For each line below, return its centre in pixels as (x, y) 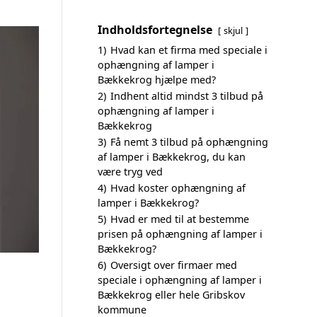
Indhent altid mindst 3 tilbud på (187, 96)
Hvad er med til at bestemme (180, 219)
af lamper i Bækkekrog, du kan (172, 157)
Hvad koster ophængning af (178, 188)
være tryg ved (130, 172)
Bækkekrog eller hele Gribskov (171, 295)
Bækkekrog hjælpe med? (157, 80)
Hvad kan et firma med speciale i (189, 50)
